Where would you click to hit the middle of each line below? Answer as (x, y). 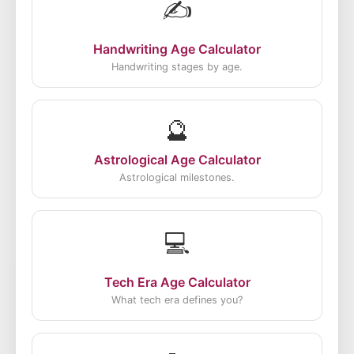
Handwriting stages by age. (177, 67)
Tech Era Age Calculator (177, 282)
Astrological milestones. (177, 177)
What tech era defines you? (177, 300)
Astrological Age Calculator (177, 160)
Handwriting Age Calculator (177, 49)
